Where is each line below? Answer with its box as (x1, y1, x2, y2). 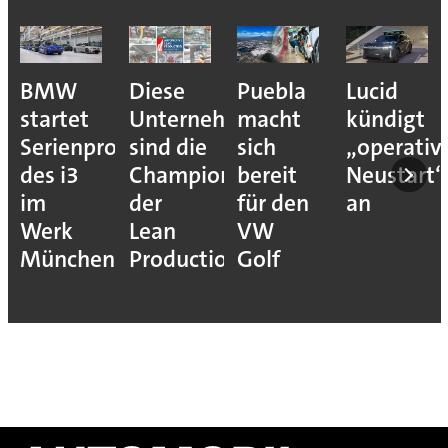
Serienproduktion (19, 131, 196, 163)
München (19, 243, 115, 275)
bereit (237, 159, 298, 191)
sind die (128, 131, 207, 163)
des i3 (19, 159, 79, 191)
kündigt (345, 103, 425, 135)
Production (128, 243, 240, 275)
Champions (128, 159, 243, 191)
